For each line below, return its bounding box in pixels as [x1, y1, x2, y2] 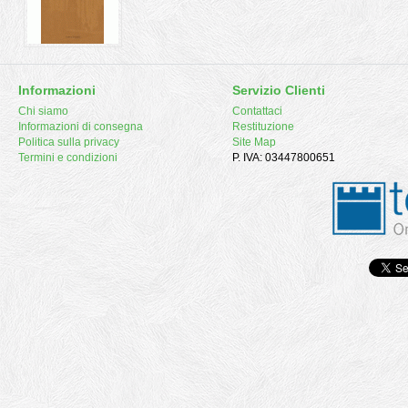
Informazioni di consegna [18, 120, 143, 134]
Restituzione [232, 120, 294, 134]
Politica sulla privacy [18, 136, 119, 149]
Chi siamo [18, 105, 68, 118]
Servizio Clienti [232, 83, 325, 98]
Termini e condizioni [18, 151, 117, 165]
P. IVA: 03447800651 [232, 151, 335, 165]
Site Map [232, 136, 276, 149]
